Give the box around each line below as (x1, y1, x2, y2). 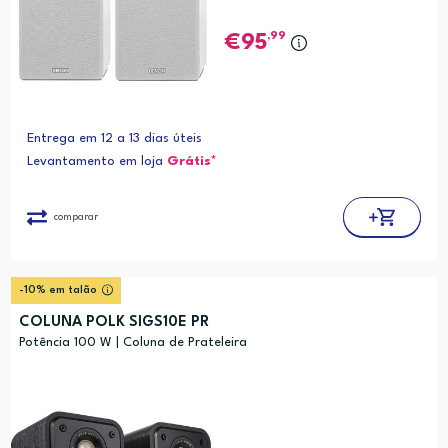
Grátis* (166, 155, 217, 169)
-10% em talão (18, 285, 97, 297)
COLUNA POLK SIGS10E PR (18, 315, 209, 331)
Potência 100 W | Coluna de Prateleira (18, 336, 247, 350)
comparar (53, 211, 98, 222)
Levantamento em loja (26, 155, 167, 169)
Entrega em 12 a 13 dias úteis (26, 132, 202, 146)
